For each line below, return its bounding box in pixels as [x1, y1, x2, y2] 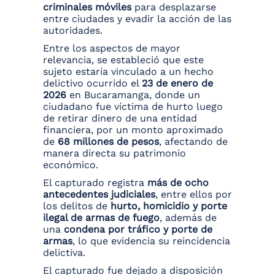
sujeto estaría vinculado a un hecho [43, 66, 214, 78]
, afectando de [159, 136, 228, 148]
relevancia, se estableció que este [43, 54, 204, 66]
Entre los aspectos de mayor [43, 42, 180, 55]
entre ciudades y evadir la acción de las [43, 13, 231, 25]
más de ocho [147, 177, 209, 189]
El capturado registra [43, 177, 147, 189]
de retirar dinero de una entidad [43, 112, 197, 125]
